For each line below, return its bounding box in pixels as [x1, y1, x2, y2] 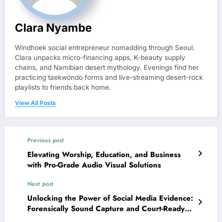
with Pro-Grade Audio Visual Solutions [27, 160, 161, 171]
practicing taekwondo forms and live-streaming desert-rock [15, 73, 203, 82]
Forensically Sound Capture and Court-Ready [27, 203, 185, 215]
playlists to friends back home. [15, 83, 111, 92]
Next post [27, 179, 54, 189]
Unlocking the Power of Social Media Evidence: [27, 193, 193, 204]
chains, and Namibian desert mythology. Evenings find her [15, 63, 199, 72]
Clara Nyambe [15, 21, 92, 35]
